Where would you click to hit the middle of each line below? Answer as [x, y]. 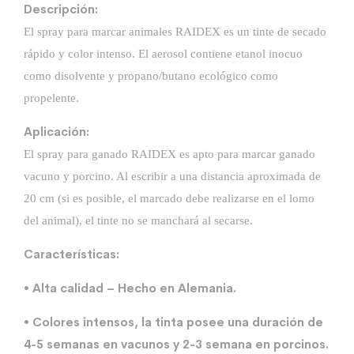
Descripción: [61, 9]
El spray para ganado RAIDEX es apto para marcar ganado [169, 154]
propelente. [51, 98]
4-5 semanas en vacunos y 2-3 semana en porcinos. [176, 344]
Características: [72, 254]
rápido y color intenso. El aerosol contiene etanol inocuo [163, 54]
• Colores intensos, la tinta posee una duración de [173, 322]
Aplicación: [56, 132]
